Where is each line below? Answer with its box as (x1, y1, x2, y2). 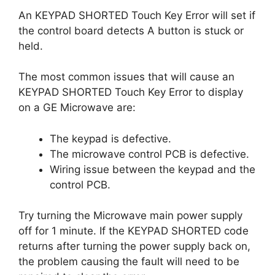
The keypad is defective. (50, 132, 171, 145)
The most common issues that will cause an (18, 71, 234, 83)
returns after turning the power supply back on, (18, 240, 250, 252)
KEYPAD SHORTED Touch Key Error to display (18, 86, 243, 98)
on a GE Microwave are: (18, 101, 136, 114)
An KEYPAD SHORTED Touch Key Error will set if (18, 9, 255, 21)
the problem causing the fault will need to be (18, 255, 239, 268)
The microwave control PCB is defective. (50, 147, 249, 160)
